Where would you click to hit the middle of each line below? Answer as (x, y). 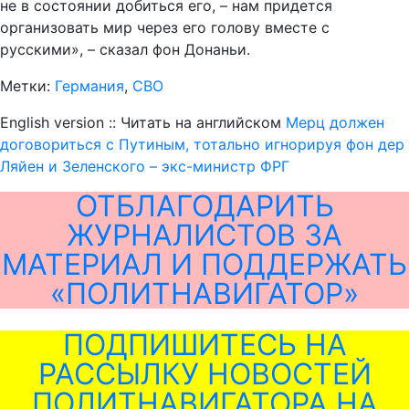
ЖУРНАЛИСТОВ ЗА (204, 235)
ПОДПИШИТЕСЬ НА (204, 345)
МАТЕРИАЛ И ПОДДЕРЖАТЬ (204, 264)
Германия (89, 86)
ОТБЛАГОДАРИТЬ (204, 206)
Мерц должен (335, 122)
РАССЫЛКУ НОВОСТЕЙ (204, 374)
